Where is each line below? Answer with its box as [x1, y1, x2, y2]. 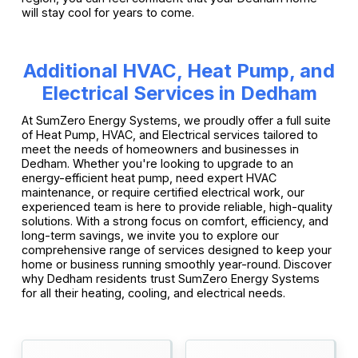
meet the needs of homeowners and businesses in [21, 141, 299, 156]
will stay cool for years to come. [21, 5, 194, 19]
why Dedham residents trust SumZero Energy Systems [21, 271, 320, 285]
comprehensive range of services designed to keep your [21, 242, 332, 257]
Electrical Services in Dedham [41, 81, 317, 105]
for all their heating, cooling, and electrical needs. [21, 285, 285, 300]
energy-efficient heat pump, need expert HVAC [21, 170, 276, 185]
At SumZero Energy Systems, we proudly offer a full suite [21, 113, 331, 127]
